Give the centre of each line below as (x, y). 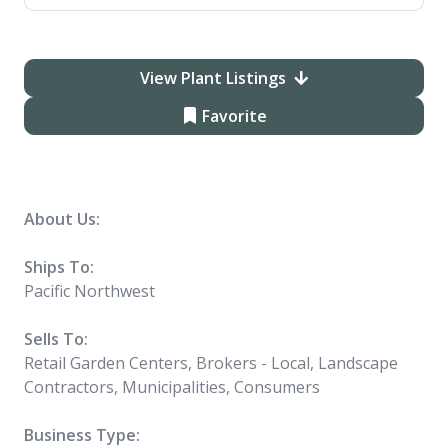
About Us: (62, 219)
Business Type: (82, 435)
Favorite (232, 116)
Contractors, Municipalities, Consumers (172, 387)
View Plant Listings (213, 78)
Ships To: (59, 267)
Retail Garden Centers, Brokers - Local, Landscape (211, 363)
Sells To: (56, 339)
